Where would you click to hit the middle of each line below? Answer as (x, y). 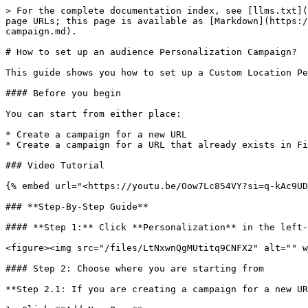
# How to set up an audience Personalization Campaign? (151, 52)
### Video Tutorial (55, 165)
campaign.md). (41, 31)
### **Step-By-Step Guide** (77, 207)
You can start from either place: (93, 114)
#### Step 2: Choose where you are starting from (135, 268)
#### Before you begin (63, 93)
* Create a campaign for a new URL (96, 134)
